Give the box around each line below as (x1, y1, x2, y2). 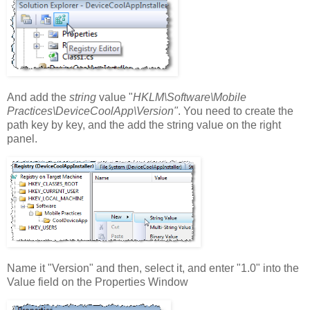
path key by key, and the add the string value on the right (7, 119, 281, 131)
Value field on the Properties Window (7, 275, 188, 288)
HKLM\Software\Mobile (133, 91, 246, 104)
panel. (7, 133, 37, 145)
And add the (7, 91, 69, 104)
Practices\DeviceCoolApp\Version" (7, 105, 178, 118)
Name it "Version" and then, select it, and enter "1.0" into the (7, 262, 299, 274)
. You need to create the (178, 105, 293, 118)
